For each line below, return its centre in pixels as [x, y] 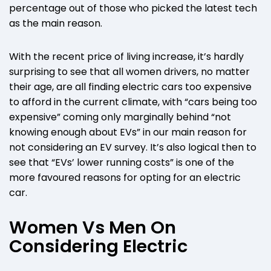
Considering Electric [98, 247]
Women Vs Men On [93, 228]
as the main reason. [56, 24]
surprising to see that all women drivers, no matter [129, 72]
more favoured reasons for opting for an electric [125, 178]
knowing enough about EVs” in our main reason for [128, 132]
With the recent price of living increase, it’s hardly [126, 57]
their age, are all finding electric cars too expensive [130, 87]
